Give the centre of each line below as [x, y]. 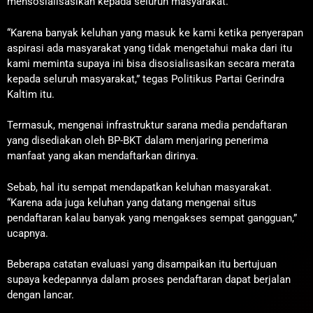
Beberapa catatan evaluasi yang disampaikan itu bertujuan [142, 264]
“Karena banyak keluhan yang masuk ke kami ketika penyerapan [155, 32]
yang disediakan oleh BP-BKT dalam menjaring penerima [138, 140]
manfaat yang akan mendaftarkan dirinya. [103, 156]
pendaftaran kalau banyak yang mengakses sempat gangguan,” [152, 218]
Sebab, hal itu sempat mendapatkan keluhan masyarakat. [139, 187]
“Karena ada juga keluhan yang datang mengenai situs [132, 202]
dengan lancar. [41, 295]
